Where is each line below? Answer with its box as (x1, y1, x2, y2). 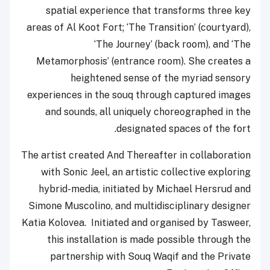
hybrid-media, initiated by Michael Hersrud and (39, 183, 251, 195)
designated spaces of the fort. (116, 122, 251, 134)
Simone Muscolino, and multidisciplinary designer (28, 199, 251, 212)
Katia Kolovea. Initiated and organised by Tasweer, (22, 216, 251, 228)
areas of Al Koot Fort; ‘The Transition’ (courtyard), (27, 21, 251, 33)
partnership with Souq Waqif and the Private (50, 250, 251, 262)
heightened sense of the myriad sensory (71, 72, 251, 84)
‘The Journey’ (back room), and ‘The (94, 38, 251, 50)
